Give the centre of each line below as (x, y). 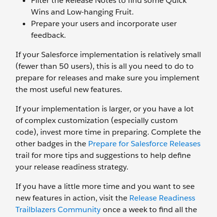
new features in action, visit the (72, 198)
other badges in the (52, 143)
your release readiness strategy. (72, 167)
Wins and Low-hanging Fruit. (82, 12)
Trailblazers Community (58, 209)
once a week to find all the (149, 209)
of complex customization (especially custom (97, 120)
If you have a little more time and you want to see (105, 186)
